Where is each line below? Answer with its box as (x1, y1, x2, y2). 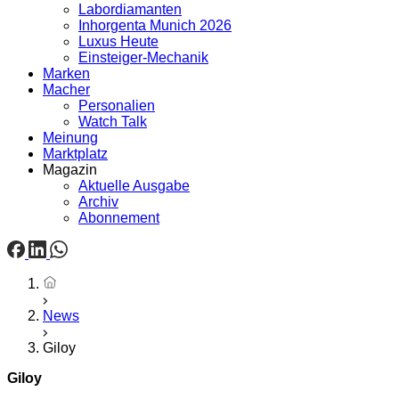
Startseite (42, 275, 102, 290)
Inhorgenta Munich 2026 (78, 18, 232, 33)
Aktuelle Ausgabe (78, 178, 190, 193)
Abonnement (78, 210, 159, 225)
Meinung (43, 130, 98, 145)
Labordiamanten (78, 2, 182, 17)
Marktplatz (43, 146, 108, 161)
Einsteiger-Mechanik (78, 50, 208, 65)
